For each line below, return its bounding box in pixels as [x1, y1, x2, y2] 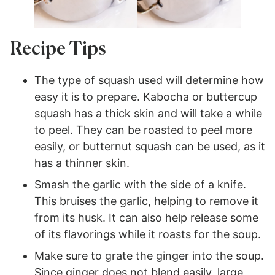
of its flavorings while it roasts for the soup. [34, 227, 261, 241]
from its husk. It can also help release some [34, 211, 258, 224]
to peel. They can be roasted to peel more [34, 123, 252, 136]
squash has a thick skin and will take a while [34, 106, 262, 120]
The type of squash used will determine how [34, 73, 264, 87]
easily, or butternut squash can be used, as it [34, 139, 265, 153]
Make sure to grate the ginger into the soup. [34, 249, 264, 262]
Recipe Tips [10, 40, 106, 59]
